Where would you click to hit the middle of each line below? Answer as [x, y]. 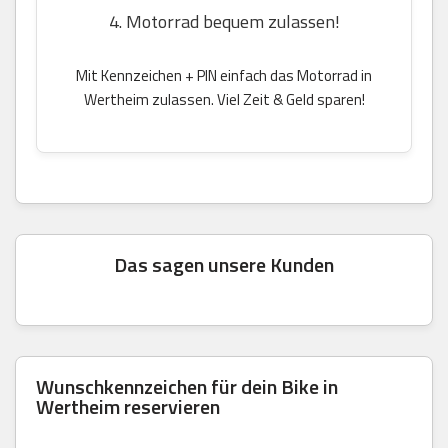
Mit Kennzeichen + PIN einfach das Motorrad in [224, 75]
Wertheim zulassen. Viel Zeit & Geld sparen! [224, 99]
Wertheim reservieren [128, 406]
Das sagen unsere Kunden [224, 264]
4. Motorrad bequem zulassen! [224, 21]
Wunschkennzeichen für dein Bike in [187, 386]
